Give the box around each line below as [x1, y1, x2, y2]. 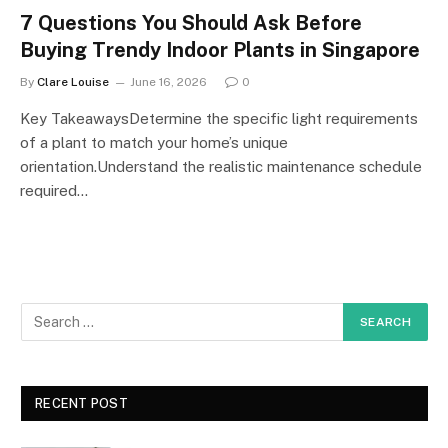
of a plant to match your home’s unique [20, 133, 288, 151]
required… [20, 181, 88, 199]
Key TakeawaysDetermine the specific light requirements [20, 109, 418, 127]
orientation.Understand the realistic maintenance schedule [20, 157, 422, 175]
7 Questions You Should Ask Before [20, 10, 362, 35]
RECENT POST [35, 395, 128, 411]
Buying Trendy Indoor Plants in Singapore [20, 37, 420, 62]
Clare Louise [37, 74, 109, 89]
